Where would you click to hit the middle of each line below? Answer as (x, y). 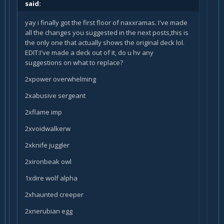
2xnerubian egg (49, 211)
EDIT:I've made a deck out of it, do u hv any (89, 52)
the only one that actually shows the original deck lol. (105, 42)
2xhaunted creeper (54, 194)
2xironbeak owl (48, 161)
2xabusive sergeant (55, 95)
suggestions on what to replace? (74, 62)
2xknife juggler (47, 145)
